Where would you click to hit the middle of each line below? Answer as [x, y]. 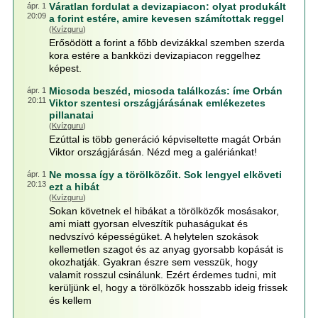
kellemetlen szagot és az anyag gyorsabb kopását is [166, 249]
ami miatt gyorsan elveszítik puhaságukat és [148, 224]
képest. [65, 68]
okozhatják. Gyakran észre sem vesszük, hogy [153, 262]
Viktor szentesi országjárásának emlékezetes [157, 103]
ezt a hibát [74, 187]
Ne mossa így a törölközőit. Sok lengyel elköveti [165, 175]
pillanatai [71, 115]
